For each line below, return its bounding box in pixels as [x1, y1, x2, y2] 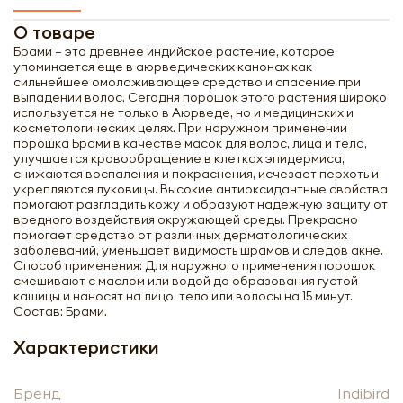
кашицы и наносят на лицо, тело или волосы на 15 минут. [13, 288, 353, 304]
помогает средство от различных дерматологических [13, 227, 347, 243]
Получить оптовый [103, 361, 300, 388]
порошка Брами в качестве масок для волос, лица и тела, [13, 135, 367, 151]
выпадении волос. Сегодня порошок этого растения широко [13, 89, 387, 105]
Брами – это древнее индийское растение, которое [13, 43, 335, 59]
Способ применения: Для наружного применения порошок [13, 257, 375, 273]
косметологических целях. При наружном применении [13, 120, 347, 136]
